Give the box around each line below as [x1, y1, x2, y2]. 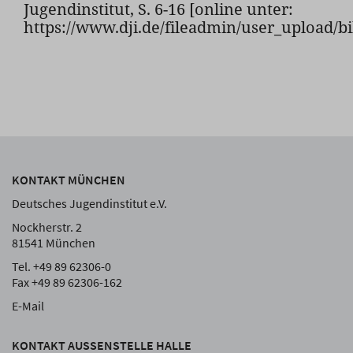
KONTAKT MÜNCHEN [12, 172, 125, 188]
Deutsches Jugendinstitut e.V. [12, 195, 167, 211]
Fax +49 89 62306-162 [12, 274, 122, 290]
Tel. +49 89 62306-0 [12, 258, 111, 274]
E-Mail [12, 298, 44, 314]
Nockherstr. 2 [12, 219, 82, 235]
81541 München [12, 235, 95, 251]
